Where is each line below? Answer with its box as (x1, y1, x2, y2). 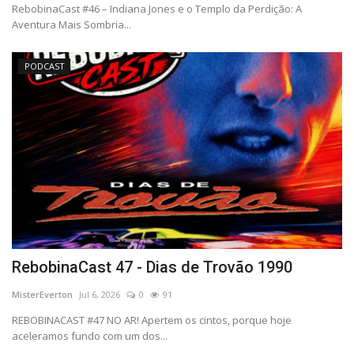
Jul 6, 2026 (79, 288, 120, 300)
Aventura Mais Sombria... (12, 17, 131, 32)
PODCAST (24, 59, 65, 72)
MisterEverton (12, 288, 73, 300)
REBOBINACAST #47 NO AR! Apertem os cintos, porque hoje (12, 312, 292, 327)
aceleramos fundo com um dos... (12, 328, 168, 343)
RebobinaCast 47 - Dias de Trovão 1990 (12, 257, 292, 277)
